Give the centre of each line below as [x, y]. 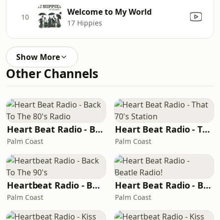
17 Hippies [85, 23]
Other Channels [52, 73]
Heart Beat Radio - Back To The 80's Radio [99, 129]
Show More [38, 57]
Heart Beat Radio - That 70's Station [206, 129]
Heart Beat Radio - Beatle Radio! [207, 185]
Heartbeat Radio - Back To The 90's [96, 185]
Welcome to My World [110, 12]
